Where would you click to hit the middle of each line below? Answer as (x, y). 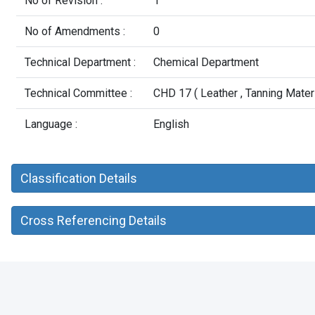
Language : (51, 124)
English (171, 124)
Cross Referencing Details (93, 220)
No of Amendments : (75, 31)
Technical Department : (80, 62)
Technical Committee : (78, 93)
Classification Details (78, 178)
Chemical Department (206, 62)
